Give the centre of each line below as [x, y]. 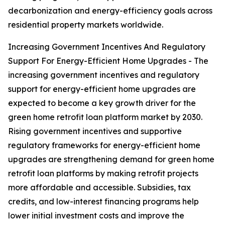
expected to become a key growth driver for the [102, 103]
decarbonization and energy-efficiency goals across [110, 11]
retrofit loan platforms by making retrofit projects [103, 174]
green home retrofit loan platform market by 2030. [105, 117]
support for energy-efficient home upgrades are [102, 89]
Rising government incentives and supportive [95, 131]
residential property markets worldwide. [86, 25]
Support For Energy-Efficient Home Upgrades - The [108, 61]
